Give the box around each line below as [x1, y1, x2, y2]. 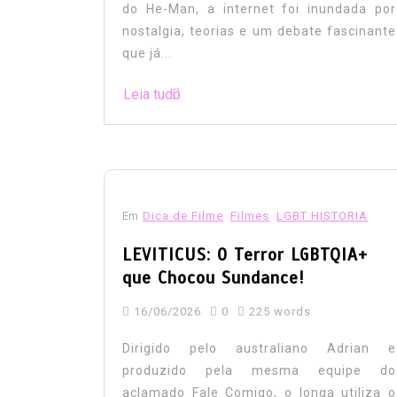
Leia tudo [123, 85, 181, 103]
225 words [245, 304, 311, 318]
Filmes [230, 208, 269, 222]
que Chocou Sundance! [122, 267, 305, 288]
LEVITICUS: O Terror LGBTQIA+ [122, 244, 368, 265]
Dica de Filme [143, 208, 223, 222]
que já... [122, 45, 172, 60]
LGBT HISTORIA [276, 208, 368, 222]
